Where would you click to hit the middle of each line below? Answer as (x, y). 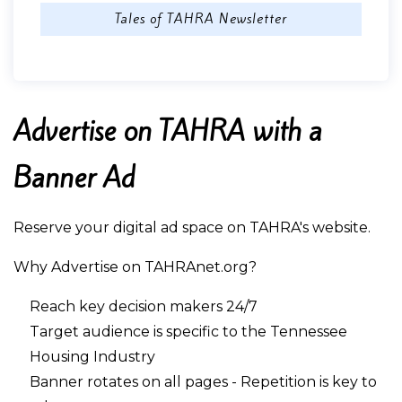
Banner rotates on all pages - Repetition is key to (203, 382)
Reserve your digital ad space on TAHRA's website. (192, 227)
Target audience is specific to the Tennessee (188, 332)
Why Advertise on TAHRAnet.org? (135, 267)
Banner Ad (74, 178)
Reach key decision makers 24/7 (144, 306)
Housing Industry (92, 357)
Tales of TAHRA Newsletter (201, 19)
